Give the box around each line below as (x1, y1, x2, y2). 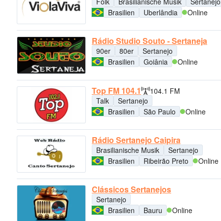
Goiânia (144, 57, 168, 67)
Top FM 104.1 (92, 84, 141, 96)
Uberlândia (144, 7, 178, 17)
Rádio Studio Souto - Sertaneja (92, 35, 207, 47)
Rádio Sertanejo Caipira (92, 134, 181, 146)
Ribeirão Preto (144, 155, 188, 166)
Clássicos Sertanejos (92, 184, 171, 195)
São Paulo (144, 106, 176, 116)
